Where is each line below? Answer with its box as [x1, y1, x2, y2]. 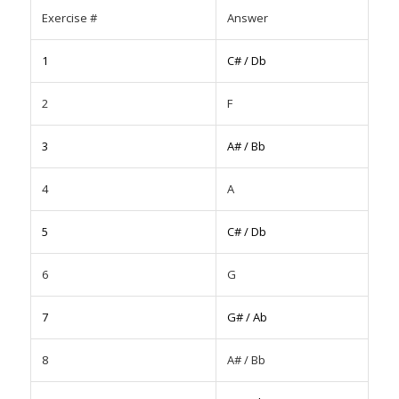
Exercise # [41, 9, 97, 26]
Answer [226, 9, 268, 26]
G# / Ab [226, 308, 267, 325]
